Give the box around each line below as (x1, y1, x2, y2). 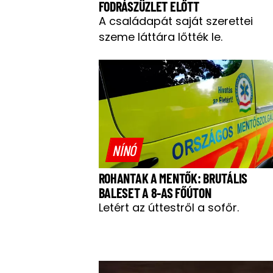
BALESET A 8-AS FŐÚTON (98, 184, 211, 200)
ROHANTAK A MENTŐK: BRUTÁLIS (98, 169, 247, 186)
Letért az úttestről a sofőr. (98, 199, 239, 215)
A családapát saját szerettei (98, 13, 253, 29)
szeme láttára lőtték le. (98, 29, 222, 44)
